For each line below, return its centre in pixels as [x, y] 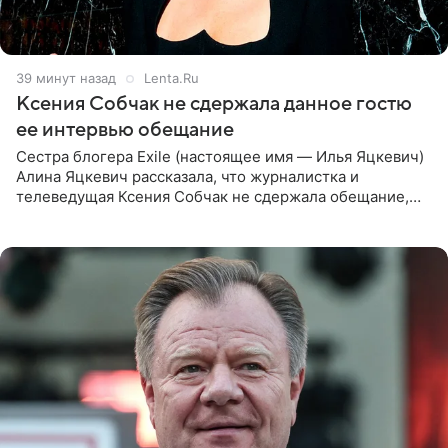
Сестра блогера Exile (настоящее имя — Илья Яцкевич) [220, 157]
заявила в [50, 237]
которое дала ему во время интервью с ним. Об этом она [224, 217]
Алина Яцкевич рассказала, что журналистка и [187, 177]
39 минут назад [66, 78]
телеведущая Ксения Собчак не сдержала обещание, [212, 197]
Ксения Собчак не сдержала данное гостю [214, 104]
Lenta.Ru [171, 78]
